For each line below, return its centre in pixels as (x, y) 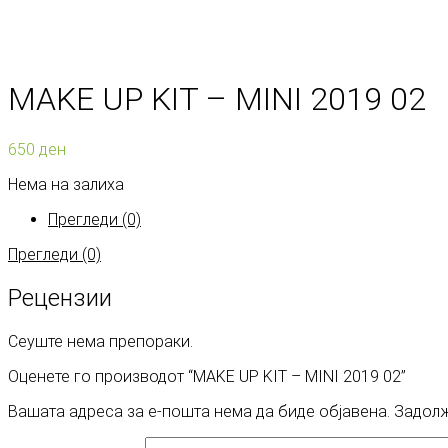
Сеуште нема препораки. (100, 341)
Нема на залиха (66, 184)
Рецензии (60, 297)
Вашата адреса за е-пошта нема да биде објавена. (199, 411)
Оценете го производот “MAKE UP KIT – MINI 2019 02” (207, 376)
